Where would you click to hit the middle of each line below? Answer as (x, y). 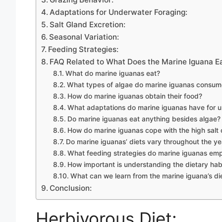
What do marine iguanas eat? (112, 73)
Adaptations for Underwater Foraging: (119, 12)
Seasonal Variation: (84, 37)
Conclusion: (71, 188)
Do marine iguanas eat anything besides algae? (144, 119)
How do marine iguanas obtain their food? (135, 96)
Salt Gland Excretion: (88, 24)
